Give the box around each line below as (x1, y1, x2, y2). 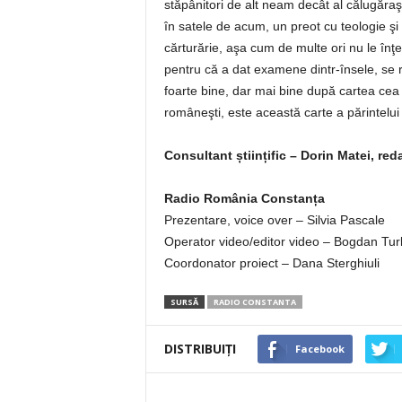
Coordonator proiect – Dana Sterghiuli (163, 256, 380, 271)
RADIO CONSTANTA (213, 296, 296, 309)
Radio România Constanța (163, 191, 325, 206)
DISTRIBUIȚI (163, 340, 236, 358)
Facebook (294, 342, 345, 356)
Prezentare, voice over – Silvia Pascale (163, 213, 385, 228)
